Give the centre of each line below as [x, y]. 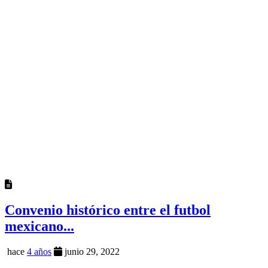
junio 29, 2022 [91, 252]
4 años [39, 252]
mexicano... [39, 226]
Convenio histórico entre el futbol [108, 210]
